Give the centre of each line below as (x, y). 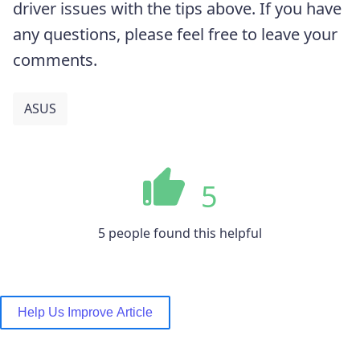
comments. (55, 59)
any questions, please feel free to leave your (175, 34)
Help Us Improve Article (85, 312)
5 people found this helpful (180, 233)
